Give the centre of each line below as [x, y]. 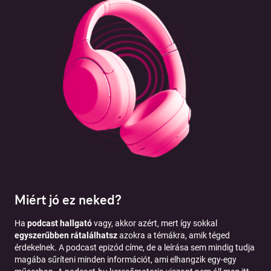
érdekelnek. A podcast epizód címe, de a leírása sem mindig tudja [135, 247]
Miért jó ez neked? [68, 200]
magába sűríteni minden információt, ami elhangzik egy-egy [126, 259]
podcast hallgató [60, 223]
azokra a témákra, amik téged [174, 235]
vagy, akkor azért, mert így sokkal [155, 223]
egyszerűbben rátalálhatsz [66, 235]
